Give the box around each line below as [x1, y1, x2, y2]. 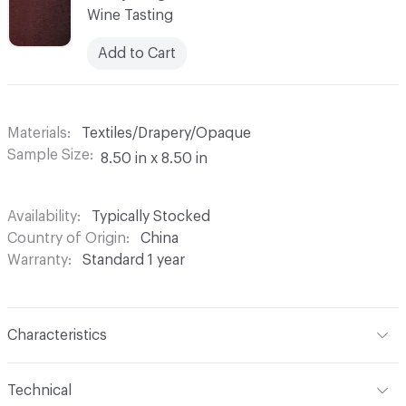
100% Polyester [71, 365, 175, 381]
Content [7, 365, 63, 381]
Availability [7, 208, 77, 224]
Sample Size [7, 147, 90, 162]
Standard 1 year [82, 252, 185, 267]
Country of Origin [7, 230, 126, 246]
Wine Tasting [87, 7, 173, 23]
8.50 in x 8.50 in [101, 150, 208, 166]
